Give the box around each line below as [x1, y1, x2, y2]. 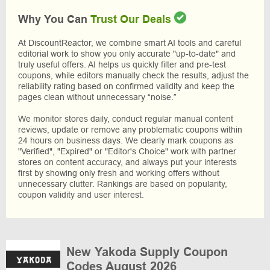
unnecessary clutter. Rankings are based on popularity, [18, 179, 227, 189]
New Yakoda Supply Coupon [66, 245, 228, 259]
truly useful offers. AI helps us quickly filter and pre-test [18, 60, 226, 70]
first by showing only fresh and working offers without [18, 168, 219, 178]
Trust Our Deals [90, 13, 171, 25]
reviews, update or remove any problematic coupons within [18, 125, 242, 135]
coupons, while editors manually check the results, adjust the [18, 71, 249, 81]
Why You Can [18, 13, 90, 25]
